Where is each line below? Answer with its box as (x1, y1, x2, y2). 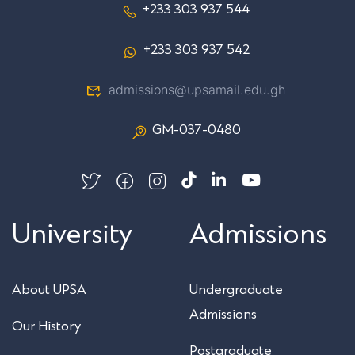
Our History (12, 318, 81, 334)
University (12, 219, 132, 252)
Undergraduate (189, 281, 283, 298)
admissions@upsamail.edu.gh (108, 81, 285, 97)
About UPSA (12, 281, 86, 298)
